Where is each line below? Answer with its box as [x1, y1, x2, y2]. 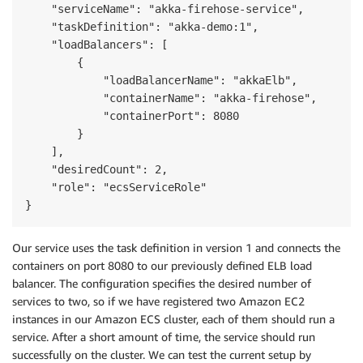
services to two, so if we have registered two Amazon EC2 [12, 294, 305, 308]
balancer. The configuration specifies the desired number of [12, 276, 311, 290]
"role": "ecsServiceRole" [25, 181, 207, 194]
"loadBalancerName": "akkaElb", [25, 74, 297, 87]
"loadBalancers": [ [25, 38, 168, 51]
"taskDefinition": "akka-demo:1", [25, 20, 258, 33]
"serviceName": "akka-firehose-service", [25, 2, 304, 15]
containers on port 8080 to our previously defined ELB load [12, 258, 312, 272]
